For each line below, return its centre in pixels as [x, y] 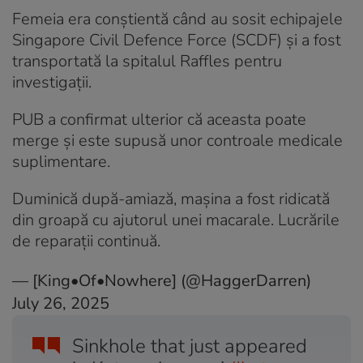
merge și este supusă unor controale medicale [177, 140]
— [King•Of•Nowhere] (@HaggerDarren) [162, 280]
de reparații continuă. [86, 241]
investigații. [52, 82]
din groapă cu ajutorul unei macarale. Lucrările [176, 220]
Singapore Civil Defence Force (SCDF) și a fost [177, 40]
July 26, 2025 [61, 303]
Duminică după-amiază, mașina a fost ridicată [171, 199]
